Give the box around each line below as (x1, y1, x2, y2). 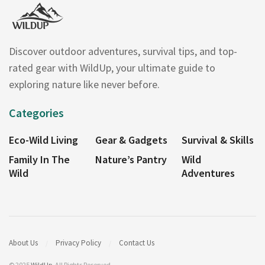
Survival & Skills (182, 132, 254, 147)
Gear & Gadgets (95, 132, 167, 147)
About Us (9, 238, 38, 248)
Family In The (9, 152, 70, 166)
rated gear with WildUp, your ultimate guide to (9, 60, 215, 75)
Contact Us (119, 238, 154, 248)
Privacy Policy (56, 238, 101, 248)
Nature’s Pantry (95, 152, 167, 166)
